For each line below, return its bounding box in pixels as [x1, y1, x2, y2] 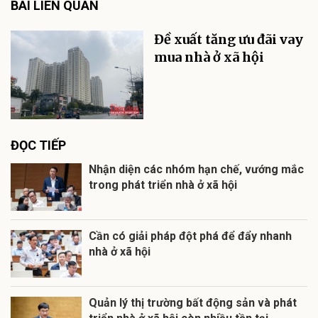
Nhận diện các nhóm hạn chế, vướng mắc [89, 163, 304, 177]
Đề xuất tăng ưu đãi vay [154, 31, 304, 48]
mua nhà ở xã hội [154, 49, 265, 66]
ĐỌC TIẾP [11, 138, 66, 153]
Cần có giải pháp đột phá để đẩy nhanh [89, 229, 292, 243]
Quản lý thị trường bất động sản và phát [89, 296, 297, 310]
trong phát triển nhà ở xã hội [89, 178, 237, 192]
